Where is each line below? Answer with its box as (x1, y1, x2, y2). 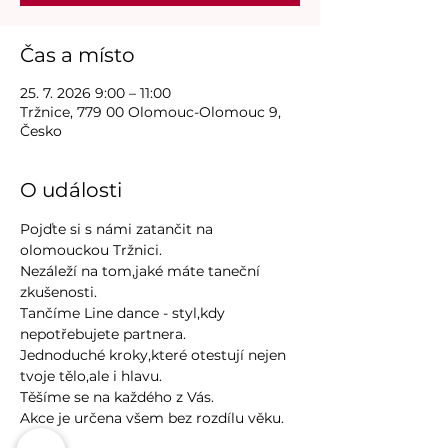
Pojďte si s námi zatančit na (20, 220, 217, 239)
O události (20, 178, 122, 203)
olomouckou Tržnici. (20, 241, 162, 260)
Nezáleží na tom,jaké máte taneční (20, 262, 264, 281)
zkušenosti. (20, 283, 97, 302)
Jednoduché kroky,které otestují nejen (20, 346, 290, 365)
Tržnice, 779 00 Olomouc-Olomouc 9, (20, 103, 281, 122)
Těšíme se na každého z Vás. (20, 388, 214, 407)
